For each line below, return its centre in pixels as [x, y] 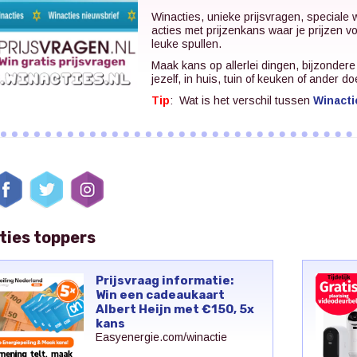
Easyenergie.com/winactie [161, 337]
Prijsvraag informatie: [164, 280]
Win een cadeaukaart [160, 294]
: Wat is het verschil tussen [241, 100]
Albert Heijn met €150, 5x [175, 309]
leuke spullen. [186, 43]
